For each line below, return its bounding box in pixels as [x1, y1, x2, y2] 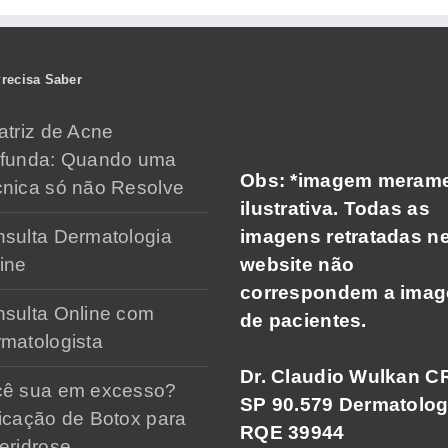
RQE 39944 [240, 421, 345, 443]
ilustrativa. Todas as [240, 197, 430, 219]
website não [240, 253, 355, 275]
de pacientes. [240, 309, 367, 331]
